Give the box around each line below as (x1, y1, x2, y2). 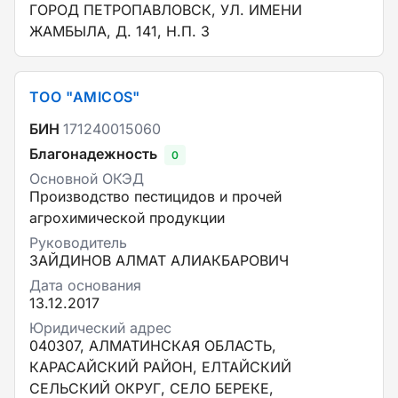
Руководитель (29, 234, 127, 251)
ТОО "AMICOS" (29, 88, 140, 106)
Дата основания (29, 276, 141, 294)
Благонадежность (29, 145, 157, 163)
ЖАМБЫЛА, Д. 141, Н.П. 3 (29, 22, 210, 40)
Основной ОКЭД (29, 170, 144, 187)
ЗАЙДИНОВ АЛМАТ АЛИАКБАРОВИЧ (29, 251, 289, 269)
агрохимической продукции (29, 209, 225, 227)
